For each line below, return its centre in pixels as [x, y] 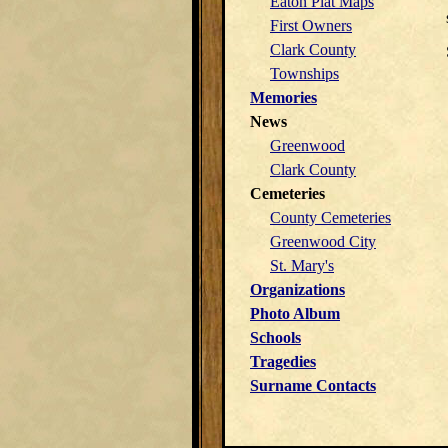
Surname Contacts [313, 385]
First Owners [311, 25]
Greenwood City [323, 241]
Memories [283, 97]
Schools [275, 337]
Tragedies [283, 361]
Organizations [297, 289]
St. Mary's [302, 265]
